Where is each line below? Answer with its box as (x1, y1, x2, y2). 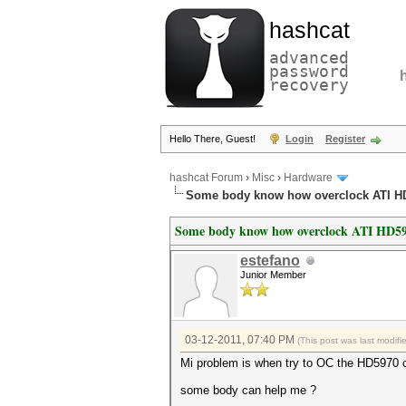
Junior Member (240, 269, 306, 280)
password (269, 62, 349, 81)
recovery (269, 75, 349, 94)
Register (325, 133, 365, 144)
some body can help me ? (180, 383, 316, 397)
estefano (240, 253, 300, 268)
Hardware (284, 171, 333, 185)
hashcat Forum (169, 171, 243, 185)
